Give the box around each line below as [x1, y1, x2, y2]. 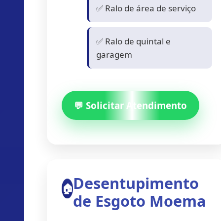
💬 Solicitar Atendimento [74, 99, 187, 111]
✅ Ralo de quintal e [96, 35, 171, 47]
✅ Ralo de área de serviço [96, 2, 196, 14]
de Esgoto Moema [73, 190, 206, 211]
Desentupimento [73, 173, 199, 193]
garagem [96, 48, 132, 60]
